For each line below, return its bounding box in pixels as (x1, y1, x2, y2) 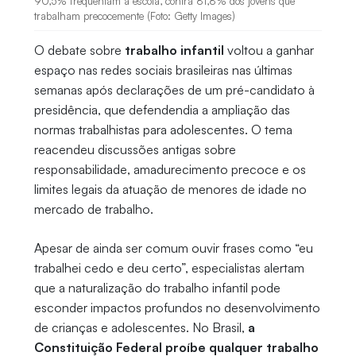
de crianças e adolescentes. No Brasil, (33, 319, 248, 336)
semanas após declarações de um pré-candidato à (33, 82, 315, 99)
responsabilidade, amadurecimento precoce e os (33, 161, 306, 178)
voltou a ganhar (223, 42, 314, 59)
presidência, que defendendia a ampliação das (33, 102, 290, 118)
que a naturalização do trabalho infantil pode (33, 280, 281, 296)
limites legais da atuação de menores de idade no (33, 181, 307, 198)
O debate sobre (33, 42, 125, 59)
